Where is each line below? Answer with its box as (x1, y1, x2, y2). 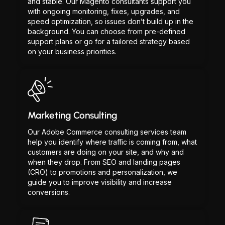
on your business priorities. (28, 47, 117, 56)
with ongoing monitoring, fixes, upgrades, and (28, 7, 180, 16)
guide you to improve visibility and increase (28, 178, 172, 186)
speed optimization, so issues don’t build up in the (28, 17, 193, 26)
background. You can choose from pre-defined (28, 27, 185, 36)
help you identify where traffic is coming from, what (28, 138, 197, 146)
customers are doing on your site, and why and (28, 148, 184, 156)
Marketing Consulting (28, 109, 117, 121)
